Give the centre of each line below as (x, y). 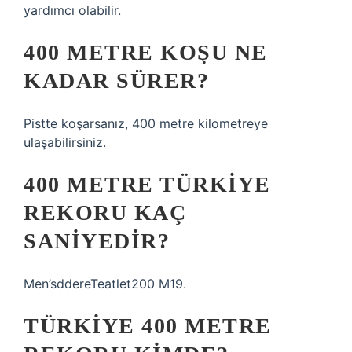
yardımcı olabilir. (72, 10)
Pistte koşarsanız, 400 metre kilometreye (146, 123)
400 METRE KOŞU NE (146, 52)
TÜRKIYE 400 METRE (148, 326)
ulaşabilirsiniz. (65, 142)
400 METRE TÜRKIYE (147, 184)
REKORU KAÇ (105, 213)
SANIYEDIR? (97, 241)
